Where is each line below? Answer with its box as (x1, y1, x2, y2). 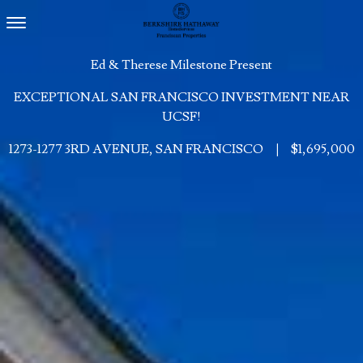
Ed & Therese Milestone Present (91, 57, 272, 73)
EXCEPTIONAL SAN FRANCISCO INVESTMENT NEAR (14, 89, 349, 105)
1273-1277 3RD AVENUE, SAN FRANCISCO (8, 141, 263, 157)
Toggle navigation (19, 18, 129, 34)
